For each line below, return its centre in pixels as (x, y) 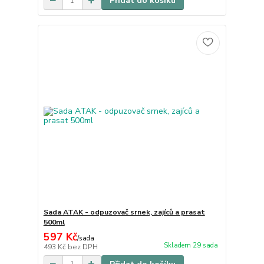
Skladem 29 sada (191, 245)
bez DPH (82, 247)
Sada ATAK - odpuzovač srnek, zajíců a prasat (124, 212)
